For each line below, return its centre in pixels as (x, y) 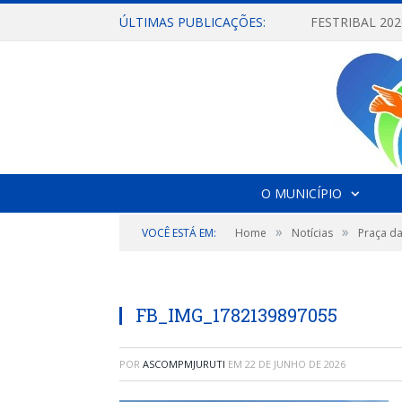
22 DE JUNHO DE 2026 (295, 364)
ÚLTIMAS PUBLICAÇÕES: (192, 22)
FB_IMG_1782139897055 (236, 315)
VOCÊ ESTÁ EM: (179, 233)
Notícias (312, 233)
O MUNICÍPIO (301, 193)
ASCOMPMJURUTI (184, 364)
